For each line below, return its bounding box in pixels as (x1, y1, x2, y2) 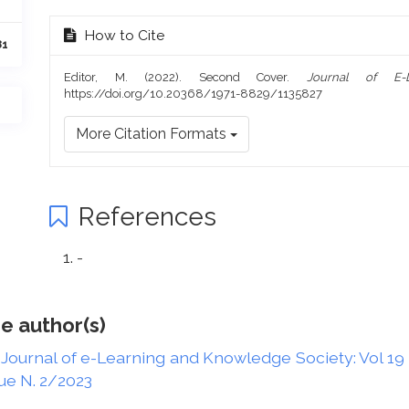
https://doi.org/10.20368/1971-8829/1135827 (64, 87, 323, 100)
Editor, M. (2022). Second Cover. (64, 70, 307, 84)
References (72, 202, 217, 232)
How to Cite (80, 26, 165, 44)
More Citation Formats (76, 125, 231, 142)
